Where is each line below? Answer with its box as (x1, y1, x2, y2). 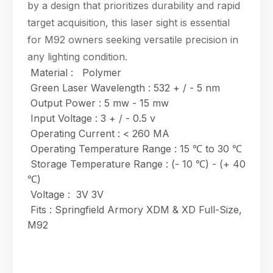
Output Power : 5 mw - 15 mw (27, 97, 169, 109)
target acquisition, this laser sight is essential (27, 16, 230, 29)
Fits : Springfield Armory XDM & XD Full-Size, (27, 204, 242, 216)
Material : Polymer (27, 66, 121, 79)
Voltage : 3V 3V (27, 188, 104, 200)
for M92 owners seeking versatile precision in (27, 34, 238, 46)
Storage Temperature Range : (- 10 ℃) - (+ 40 (27, 158, 246, 170)
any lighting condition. (27, 51, 127, 63)
